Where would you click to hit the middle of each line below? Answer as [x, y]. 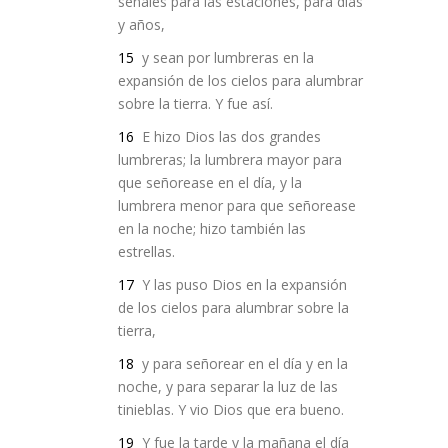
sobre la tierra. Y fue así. [195, 103]
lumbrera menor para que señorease [236, 205]
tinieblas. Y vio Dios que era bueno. [230, 409]
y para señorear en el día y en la [242, 363]
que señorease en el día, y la [209, 182]
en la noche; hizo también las [211, 228]
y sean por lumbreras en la [225, 57]
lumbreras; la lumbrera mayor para [229, 159]
